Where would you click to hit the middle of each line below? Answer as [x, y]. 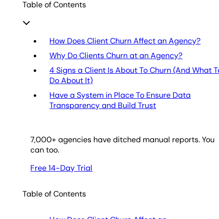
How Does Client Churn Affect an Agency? [125, 41]
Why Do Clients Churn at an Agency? [116, 55]
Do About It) [71, 80]
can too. [45, 150]
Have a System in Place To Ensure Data [120, 95]
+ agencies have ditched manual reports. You [133, 139]
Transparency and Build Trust [103, 105]
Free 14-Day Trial [62, 168]
